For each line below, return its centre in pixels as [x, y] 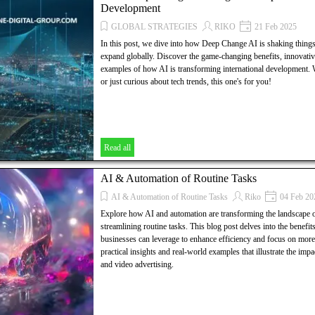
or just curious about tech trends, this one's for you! [186, 82]
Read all [117, 148]
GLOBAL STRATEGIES [154, 27]
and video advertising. [137, 264]
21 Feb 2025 [275, 27]
